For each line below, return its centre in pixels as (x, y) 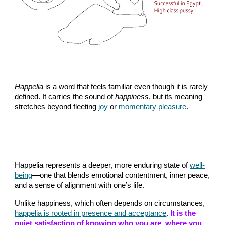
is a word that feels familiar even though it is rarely (126, 87)
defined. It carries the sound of (65, 97)
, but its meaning (176, 97)
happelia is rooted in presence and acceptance (91, 213)
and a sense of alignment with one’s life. (80, 185)
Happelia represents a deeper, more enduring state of (102, 165)
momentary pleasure (153, 107)
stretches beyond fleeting (57, 107)
